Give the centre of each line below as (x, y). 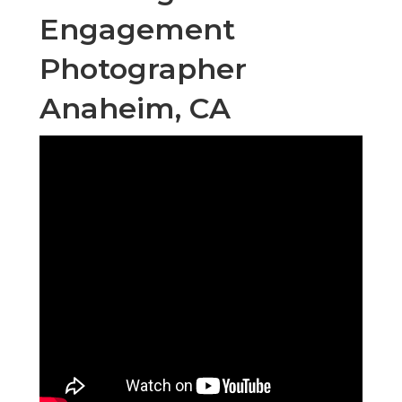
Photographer (143, 69)
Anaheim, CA (135, 109)
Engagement (137, 30)
